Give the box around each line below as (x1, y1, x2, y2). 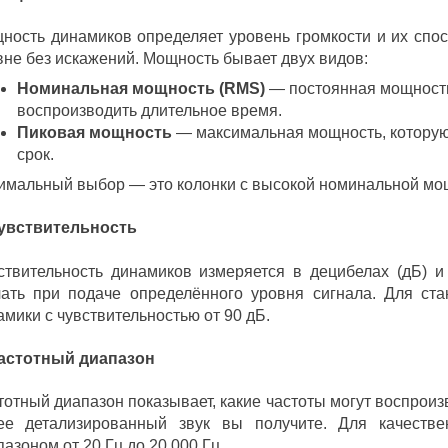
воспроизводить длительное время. (16, 102, 282, 120)
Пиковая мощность (16, 124, 172, 142)
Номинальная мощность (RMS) (16, 80, 265, 98)
